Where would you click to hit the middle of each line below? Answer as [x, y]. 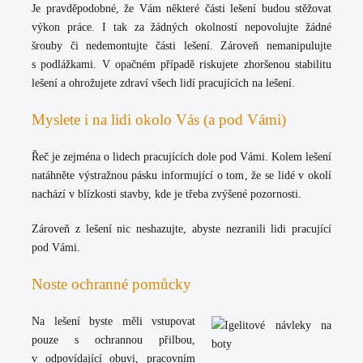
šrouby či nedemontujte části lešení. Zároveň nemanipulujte [181, 46]
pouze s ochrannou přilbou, [113, 340]
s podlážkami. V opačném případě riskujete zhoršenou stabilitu [181, 64]
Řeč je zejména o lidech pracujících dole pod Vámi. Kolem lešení [181, 157]
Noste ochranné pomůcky [111, 284]
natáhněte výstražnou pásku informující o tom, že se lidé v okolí [181, 175]
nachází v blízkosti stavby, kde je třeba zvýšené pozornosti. [167, 194]
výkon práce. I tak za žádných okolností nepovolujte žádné [181, 27]
